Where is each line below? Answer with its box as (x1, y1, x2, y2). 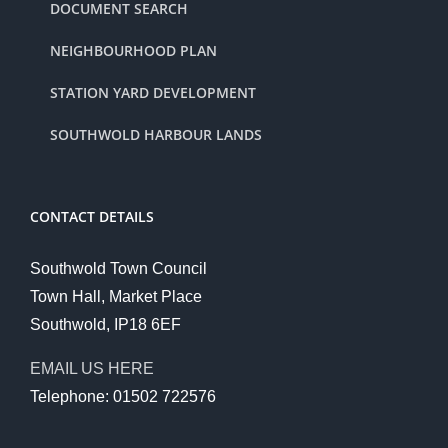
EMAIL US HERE (30, 360, 154, 377)
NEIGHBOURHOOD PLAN (50, 41, 217, 60)
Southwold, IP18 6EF (30, 316, 181, 333)
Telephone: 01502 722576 (30, 388, 216, 405)
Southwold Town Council (30, 260, 207, 277)
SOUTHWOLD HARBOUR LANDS (50, 125, 262, 144)
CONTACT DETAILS (30, 207, 154, 226)
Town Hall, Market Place (30, 288, 202, 305)
